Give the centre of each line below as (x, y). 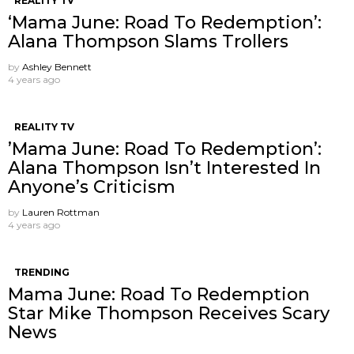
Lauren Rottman (61, 212)
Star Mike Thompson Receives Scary (169, 313)
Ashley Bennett (57, 66)
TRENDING (42, 272)
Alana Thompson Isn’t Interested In (164, 168)
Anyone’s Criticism (92, 186)
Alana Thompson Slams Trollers (148, 41)
